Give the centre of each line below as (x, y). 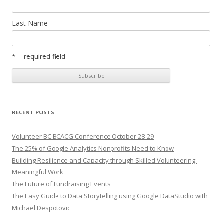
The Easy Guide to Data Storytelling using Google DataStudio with (110, 195)
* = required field (39, 56)
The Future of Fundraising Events (61, 184)
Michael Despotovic (41, 207)
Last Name (30, 23)
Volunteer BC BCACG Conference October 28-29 (83, 136)
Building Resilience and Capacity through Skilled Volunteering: (104, 160)
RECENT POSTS (33, 112)
